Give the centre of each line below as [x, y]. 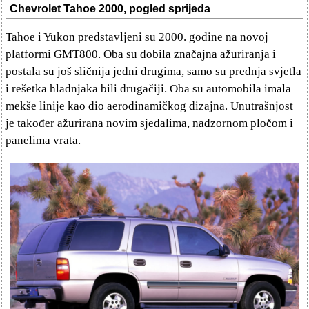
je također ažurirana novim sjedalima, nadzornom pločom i [149, 123]
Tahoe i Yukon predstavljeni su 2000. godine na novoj [137, 37]
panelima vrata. [43, 140]
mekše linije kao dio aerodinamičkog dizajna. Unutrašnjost [149, 106]
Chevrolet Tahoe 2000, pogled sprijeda [110, 8]
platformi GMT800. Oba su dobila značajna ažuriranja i [141, 54]
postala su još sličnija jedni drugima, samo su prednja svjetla [153, 71]
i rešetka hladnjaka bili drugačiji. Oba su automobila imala [148, 88]
